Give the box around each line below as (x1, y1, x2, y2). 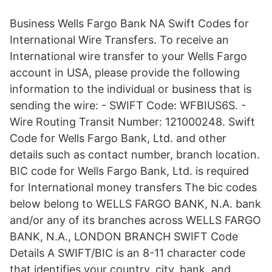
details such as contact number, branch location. (10, 148, 260, 161)
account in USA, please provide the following (10, 66, 240, 79)
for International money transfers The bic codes (10, 181, 257, 194)
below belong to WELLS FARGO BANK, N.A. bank (10, 197, 261, 210)
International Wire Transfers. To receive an (10, 33, 229, 46)
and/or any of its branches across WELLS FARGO (10, 214, 261, 226)
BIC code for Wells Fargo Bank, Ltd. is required (10, 165, 249, 177)
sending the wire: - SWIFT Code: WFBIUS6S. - (10, 99, 246, 112)
